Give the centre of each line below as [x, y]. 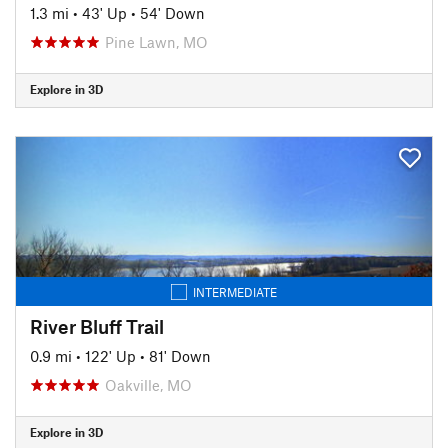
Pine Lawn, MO [156, 41]
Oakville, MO [148, 384]
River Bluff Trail [97, 326]
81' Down [180, 355]
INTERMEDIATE [235, 291]
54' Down [172, 12]
